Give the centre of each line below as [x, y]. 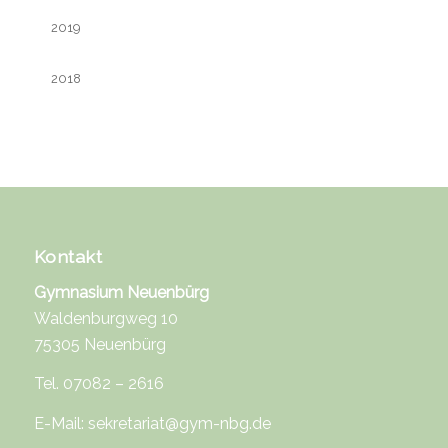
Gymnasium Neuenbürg [121, 292]
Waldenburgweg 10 [105, 318]
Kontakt [68, 257]
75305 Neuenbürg [99, 344]
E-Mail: [60, 424]
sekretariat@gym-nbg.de [179, 424]
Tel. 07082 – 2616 [98, 384]
